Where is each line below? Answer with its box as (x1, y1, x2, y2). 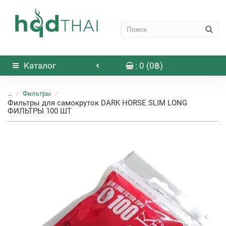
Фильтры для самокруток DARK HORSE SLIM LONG (8, 98, 187, 107)
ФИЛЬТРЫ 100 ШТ (8, 106, 72, 116)
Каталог (24, 61, 56, 71)
